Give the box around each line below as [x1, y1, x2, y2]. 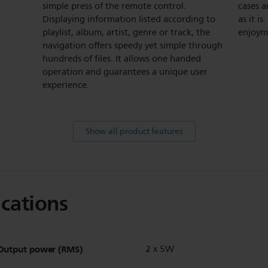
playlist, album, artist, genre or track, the [42, 25, 210, 40]
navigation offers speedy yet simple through [42, 38, 223, 53]
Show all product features [85, 124, 183, 138]
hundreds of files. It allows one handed [42, 51, 201, 66]
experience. [42, 77, 89, 93]
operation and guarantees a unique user [42, 64, 208, 80]
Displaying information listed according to [42, 11, 215, 27]
